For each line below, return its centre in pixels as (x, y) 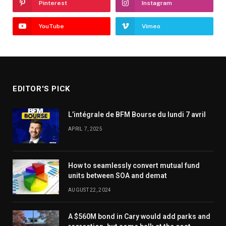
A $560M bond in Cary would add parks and (139, 217)
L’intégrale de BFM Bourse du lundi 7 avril (137, 115)
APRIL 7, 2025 (85, 129)
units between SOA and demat (118, 176)
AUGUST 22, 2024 (90, 190)
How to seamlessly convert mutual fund (134, 166)
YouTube (51, 26)
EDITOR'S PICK (41, 89)
